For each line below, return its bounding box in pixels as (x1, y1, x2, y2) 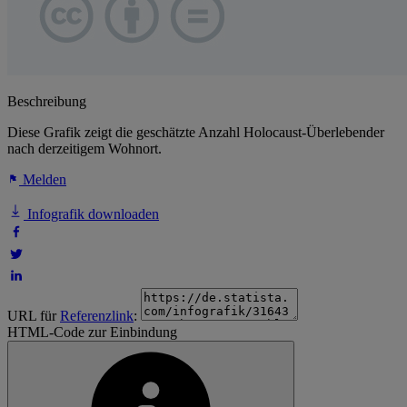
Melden (19, 172, 66, 188)
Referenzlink (60, 308, 134, 324)
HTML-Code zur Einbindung (7, 324, 177, 341)
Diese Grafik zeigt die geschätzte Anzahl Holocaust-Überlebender (7, 124, 384, 141)
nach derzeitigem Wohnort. (7, 141, 162, 157)
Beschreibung (7, 94, 86, 110)
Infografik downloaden (24, 206, 159, 223)
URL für (7, 308, 60, 324)
